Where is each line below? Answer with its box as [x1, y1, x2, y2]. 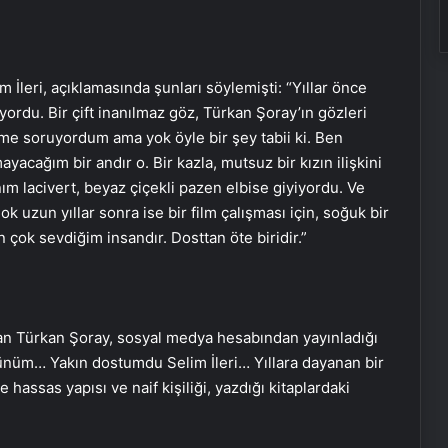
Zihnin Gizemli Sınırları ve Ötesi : [139, 335, 357, 356]
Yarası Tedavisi [139, 264, 243, 285]
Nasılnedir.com [139, 354, 242, 375]
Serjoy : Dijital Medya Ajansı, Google [139, 425, 382, 446]
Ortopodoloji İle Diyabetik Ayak [139, 245, 350, 266]
